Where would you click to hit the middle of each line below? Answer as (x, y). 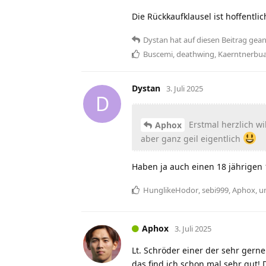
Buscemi (158, 54)
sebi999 (215, 190)
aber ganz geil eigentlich (192, 139)
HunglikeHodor (171, 190)
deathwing (195, 54)
